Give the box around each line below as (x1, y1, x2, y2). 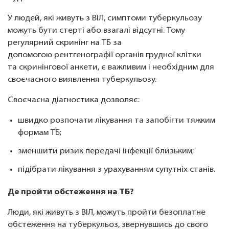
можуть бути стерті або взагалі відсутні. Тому (8, 27, 185, 35)
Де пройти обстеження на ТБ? (8, 188, 135, 197)
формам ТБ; (18, 129, 63, 138)
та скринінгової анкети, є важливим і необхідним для (8, 63, 214, 72)
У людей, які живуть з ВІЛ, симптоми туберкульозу (8, 14, 202, 23)
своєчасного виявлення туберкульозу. (8, 76, 158, 84)
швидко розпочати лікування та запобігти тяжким (18, 117, 215, 125)
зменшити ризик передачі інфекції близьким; (18, 147, 196, 156)
